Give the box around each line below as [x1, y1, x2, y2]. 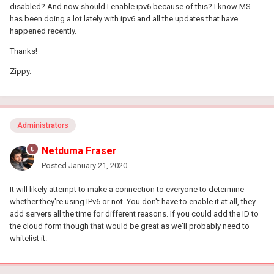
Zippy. [10, 67, 31, 76]
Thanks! [10, 46, 37, 56]
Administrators [17, 121, 68, 130]
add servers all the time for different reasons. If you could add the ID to [10, 209, 259, 218]
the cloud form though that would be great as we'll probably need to [10, 221, 250, 231]
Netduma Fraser [42, 144, 117, 157]
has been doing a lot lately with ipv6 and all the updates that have [10, 14, 238, 24]
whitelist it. [10, 233, 47, 243]
